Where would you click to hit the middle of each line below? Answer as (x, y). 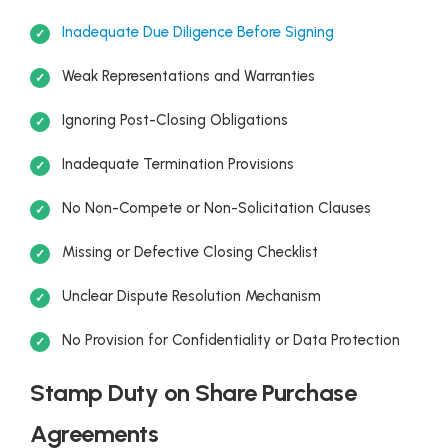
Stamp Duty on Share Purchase (193, 393)
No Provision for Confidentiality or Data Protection (231, 340)
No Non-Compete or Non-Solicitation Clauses (216, 208)
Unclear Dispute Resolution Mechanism (191, 296)
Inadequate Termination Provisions (178, 164)
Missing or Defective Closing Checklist (190, 252)
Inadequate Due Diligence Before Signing (198, 32)
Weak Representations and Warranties (188, 76)
